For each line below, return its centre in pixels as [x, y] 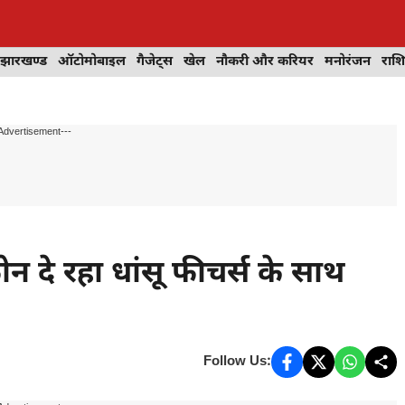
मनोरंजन [348, 62]
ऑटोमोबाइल [92, 62]
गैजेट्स [155, 62]
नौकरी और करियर [265, 62]
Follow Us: [238, 362]
